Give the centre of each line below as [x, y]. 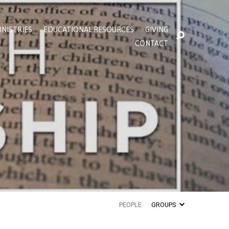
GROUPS [164, 205]
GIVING [157, 30]
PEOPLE [130, 205]
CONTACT [152, 43]
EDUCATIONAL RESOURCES [89, 30]
